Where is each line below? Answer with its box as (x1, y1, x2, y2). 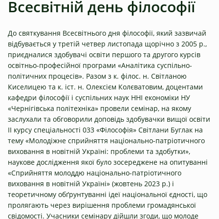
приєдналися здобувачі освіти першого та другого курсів (8, 49, 200, 59)
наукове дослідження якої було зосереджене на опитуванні (8, 157, 208, 167)
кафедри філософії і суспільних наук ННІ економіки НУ (8, 92, 190, 102)
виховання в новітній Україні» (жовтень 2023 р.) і (8, 178, 174, 188)
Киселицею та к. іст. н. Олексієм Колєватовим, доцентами (8, 82, 203, 91)
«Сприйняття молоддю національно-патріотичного (8, 168, 181, 177)
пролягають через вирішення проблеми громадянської (8, 200, 196, 210)
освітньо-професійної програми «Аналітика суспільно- (8, 60, 192, 70)
